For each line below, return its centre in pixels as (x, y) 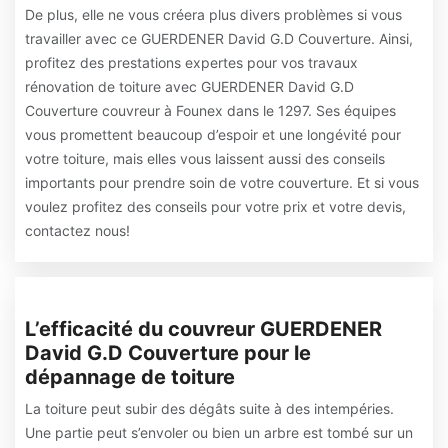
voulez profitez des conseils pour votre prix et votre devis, (215, 206)
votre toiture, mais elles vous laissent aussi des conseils (205, 158)
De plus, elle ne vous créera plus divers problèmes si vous (213, 14)
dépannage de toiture (130, 377)
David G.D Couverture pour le (168, 353)
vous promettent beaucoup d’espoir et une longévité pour (213, 134)
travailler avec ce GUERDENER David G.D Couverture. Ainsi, (219, 38)
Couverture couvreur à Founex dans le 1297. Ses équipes (210, 110)
